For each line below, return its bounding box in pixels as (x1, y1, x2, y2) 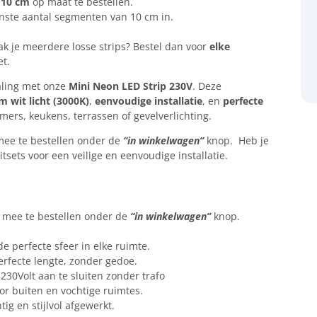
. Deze (192, 79, 221, 93)
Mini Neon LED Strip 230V (68, 79, 192, 93)
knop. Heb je (203, 134, 269, 147)
